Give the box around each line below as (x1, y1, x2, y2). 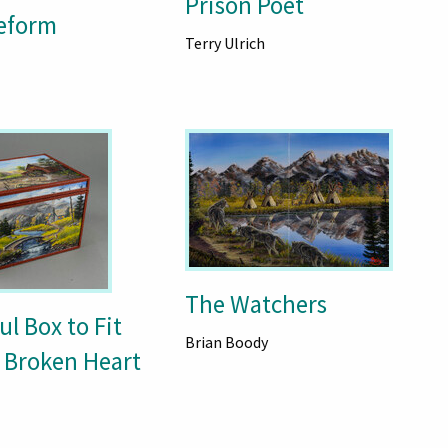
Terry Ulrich (184, 33, 265, 53)
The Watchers (184, 288, 327, 320)
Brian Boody (184, 332, 268, 352)
